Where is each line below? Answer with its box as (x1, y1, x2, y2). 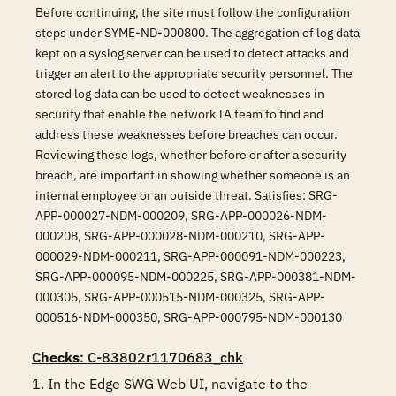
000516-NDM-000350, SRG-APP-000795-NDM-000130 (35, 309, 342, 325)
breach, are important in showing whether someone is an (35, 167, 350, 183)
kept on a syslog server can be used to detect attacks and (35, 45, 349, 61)
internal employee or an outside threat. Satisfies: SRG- (35, 187, 338, 203)
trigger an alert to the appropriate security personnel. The (35, 65, 353, 81)
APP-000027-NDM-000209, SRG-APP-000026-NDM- (35, 208, 327, 224)
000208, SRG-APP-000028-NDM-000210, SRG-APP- (35, 228, 325, 244)
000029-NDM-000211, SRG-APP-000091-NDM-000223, (35, 248, 346, 264)
